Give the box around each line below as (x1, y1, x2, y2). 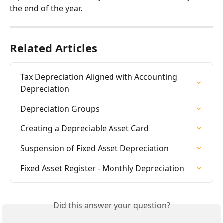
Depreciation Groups (20, 103, 100, 114)
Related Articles (10, 40, 97, 55)
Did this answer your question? (53, 199, 170, 211)
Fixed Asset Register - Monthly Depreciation (20, 162, 184, 174)
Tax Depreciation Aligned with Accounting (20, 71, 179, 82)
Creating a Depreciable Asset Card (20, 122, 149, 134)
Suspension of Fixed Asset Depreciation (20, 142, 169, 154)
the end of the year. (10, 2, 82, 14)
